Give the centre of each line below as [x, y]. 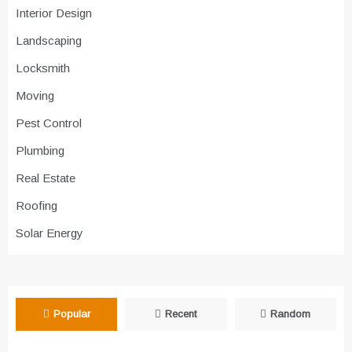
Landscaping [49, 41]
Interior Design [54, 13]
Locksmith [43, 68]
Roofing [37, 206]
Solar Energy [49, 233]
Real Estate [46, 178]
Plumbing [40, 151]
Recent [181, 314]
